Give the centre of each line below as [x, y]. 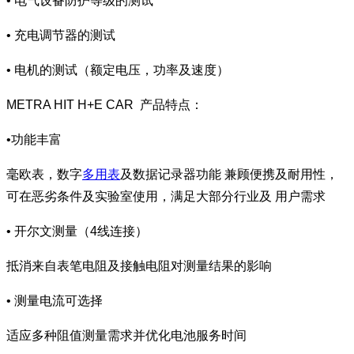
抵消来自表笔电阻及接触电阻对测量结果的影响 [139, 265]
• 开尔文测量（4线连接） [77, 231]
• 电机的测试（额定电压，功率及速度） [118, 70]
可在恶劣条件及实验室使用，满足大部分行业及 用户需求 [166, 196]
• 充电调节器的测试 [61, 35]
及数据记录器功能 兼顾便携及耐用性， [229, 174]
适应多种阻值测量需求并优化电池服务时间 [126, 335]
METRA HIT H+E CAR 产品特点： [105, 104]
